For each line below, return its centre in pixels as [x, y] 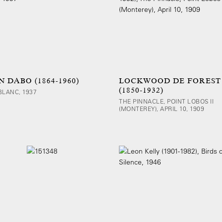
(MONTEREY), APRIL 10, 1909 [162, 109]
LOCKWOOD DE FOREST [170, 81]
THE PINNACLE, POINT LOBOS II [166, 101]
